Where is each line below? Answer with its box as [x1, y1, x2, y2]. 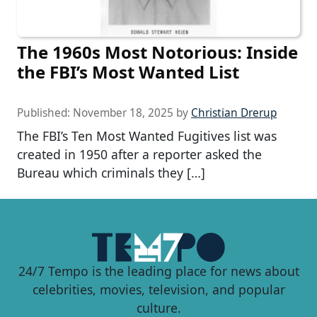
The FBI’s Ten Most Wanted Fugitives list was [17, 127, 277, 144]
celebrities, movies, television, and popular [32, 280, 285, 298]
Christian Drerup [191, 105, 277, 120]
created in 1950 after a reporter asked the [17, 145, 262, 163]
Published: [17, 105, 73, 120]
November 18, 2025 [73, 105, 173, 120]
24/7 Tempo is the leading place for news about [18, 262, 299, 279]
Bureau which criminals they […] [17, 163, 205, 181]
